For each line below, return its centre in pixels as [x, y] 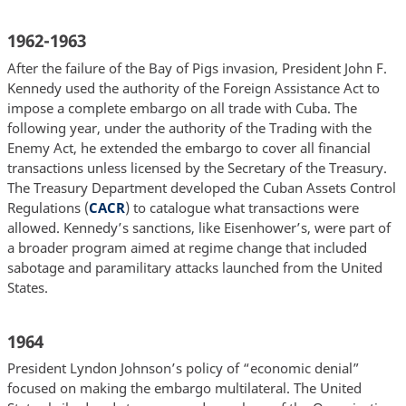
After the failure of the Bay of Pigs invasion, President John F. [197, 68]
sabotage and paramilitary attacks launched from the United [194, 267]
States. [27, 287]
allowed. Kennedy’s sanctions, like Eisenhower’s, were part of [198, 227]
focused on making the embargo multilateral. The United [184, 388]
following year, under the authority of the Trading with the [189, 127]
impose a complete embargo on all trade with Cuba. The [182, 107]
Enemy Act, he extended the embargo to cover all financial [188, 147]
